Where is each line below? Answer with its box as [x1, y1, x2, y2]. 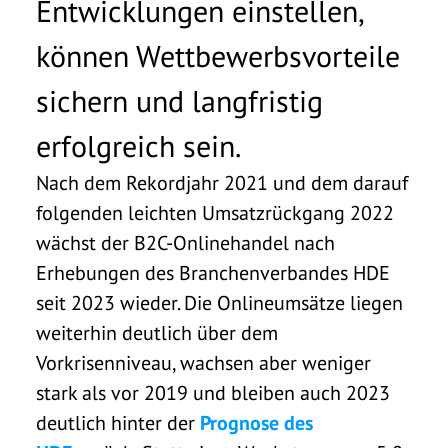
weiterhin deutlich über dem [36, 319, 278, 346]
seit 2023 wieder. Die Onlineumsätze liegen [36, 289, 403, 316]
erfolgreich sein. [36, 125, 241, 165]
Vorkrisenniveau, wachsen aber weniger [36, 349, 371, 376]
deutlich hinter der [36, 409, 200, 436]
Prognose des [200, 409, 313, 436]
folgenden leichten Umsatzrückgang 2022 [36, 199, 394, 226]
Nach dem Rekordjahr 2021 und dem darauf [36, 169, 408, 196]
